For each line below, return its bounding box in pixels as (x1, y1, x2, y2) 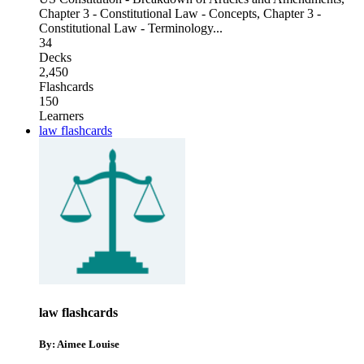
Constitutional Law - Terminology (39, 21, 213, 36)
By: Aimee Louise (39, 337, 119, 350)
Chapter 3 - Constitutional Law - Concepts (39, 6, 257, 21)
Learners (39, 109, 84, 123)
